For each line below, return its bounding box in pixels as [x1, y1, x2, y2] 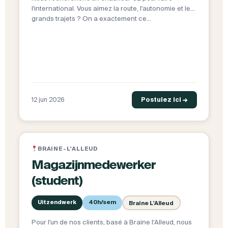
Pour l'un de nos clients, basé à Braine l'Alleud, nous [31, 218, 192, 226]
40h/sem [88, 199, 116, 206]
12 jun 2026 [31, 96, 65, 103]
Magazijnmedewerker [31, 158, 156, 172]
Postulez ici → [140, 96, 188, 103]
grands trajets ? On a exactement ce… [31, 15, 151, 23]
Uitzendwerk [37, 199, 76, 206]
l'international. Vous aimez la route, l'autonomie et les [31, 5, 194, 13]
